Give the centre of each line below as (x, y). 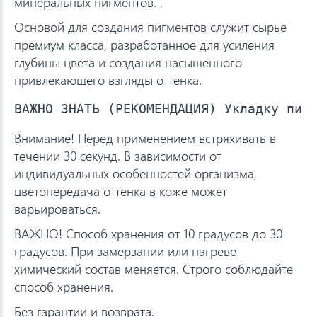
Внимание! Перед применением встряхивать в (145, 138)
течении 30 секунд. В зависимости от (118, 155)
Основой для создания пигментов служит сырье (150, 27)
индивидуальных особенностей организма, (136, 173)
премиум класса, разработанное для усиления (144, 44)
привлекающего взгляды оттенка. (108, 80)
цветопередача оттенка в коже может (121, 191)
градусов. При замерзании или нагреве (125, 251)
